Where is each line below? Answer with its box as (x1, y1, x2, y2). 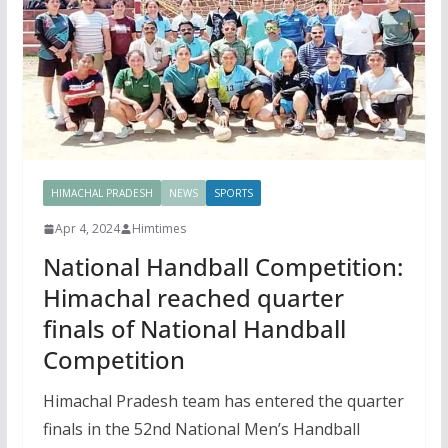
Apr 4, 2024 (54, 220, 120, 238)
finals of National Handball (42, 312, 346, 346)
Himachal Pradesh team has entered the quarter (42, 390, 404, 413)
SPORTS (213, 186, 253, 201)
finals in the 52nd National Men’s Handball (42, 418, 360, 441)
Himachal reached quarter (42, 281, 344, 315)
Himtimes (131, 220, 186, 238)
